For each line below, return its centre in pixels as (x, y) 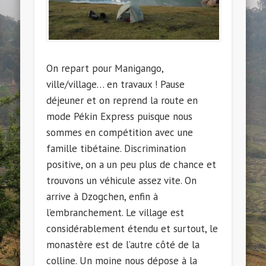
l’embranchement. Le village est (115, 213)
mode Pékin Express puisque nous (120, 117)
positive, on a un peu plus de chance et (132, 165)
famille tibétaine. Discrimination (116, 149)
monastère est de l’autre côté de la (123, 245)
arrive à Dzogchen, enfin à (102, 197)
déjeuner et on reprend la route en (122, 101)
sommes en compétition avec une (120, 133)
